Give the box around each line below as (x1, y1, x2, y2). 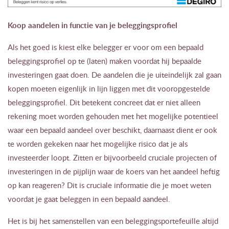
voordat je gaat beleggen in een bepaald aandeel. (8, 193, 170, 204)
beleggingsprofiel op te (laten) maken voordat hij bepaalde (8, 55, 201, 66)
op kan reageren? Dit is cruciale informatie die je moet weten (8, 179, 211, 190)
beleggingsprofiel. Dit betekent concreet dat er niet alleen (8, 97, 200, 107)
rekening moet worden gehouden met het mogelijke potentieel (8, 110, 218, 121)
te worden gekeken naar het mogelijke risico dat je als (8, 138, 188, 149)
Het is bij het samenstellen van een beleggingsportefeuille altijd (8, 215, 218, 226)
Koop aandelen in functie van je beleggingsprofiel (8, 19, 177, 31)
